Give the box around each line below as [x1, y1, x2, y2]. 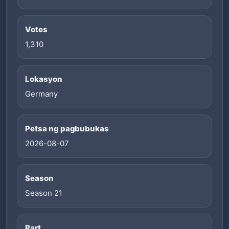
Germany [25, 88, 58, 99]
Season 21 [25, 188, 62, 198]
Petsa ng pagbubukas [25, 123, 109, 133]
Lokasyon [25, 74, 62, 84]
